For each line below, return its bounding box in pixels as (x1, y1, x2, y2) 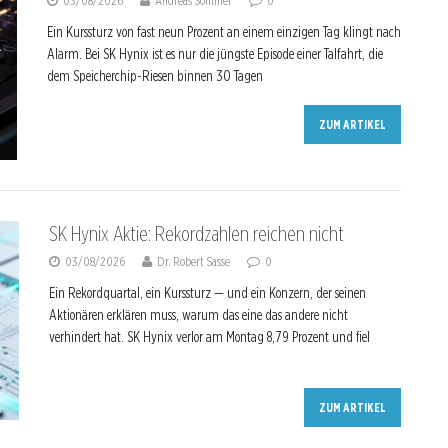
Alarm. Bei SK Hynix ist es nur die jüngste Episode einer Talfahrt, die (47, 46, 383, 62)
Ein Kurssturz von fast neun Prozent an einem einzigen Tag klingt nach (47, 24, 401, 40)
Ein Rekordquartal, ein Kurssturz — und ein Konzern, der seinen (48, 284, 366, 301)
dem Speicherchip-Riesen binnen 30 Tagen (47, 68, 263, 84)
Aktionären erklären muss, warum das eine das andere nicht (48, 306, 348, 323)
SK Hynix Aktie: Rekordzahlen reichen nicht (48, 221, 344, 246)
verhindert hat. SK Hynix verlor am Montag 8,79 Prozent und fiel (48, 328, 370, 345)
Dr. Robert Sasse (156, 253, 230, 269)
